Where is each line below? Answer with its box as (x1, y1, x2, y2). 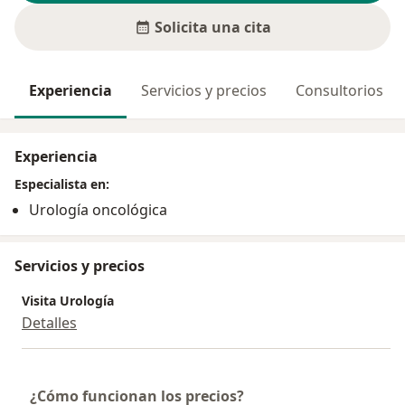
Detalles (22, 313, 77, 334)
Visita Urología (22, 292, 114, 310)
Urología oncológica (29, 200, 167, 221)
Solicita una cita (154, 17, 271, 38)
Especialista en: (14, 175, 109, 193)
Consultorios (296, 80, 383, 101)
